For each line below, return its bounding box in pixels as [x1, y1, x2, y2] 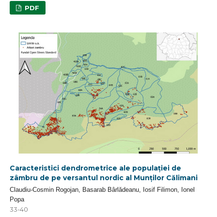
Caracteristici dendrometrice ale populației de [10, 164, 181, 172]
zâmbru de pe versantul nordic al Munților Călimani [10, 173, 198, 182]
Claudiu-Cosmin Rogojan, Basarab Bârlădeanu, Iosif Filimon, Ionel [10, 186, 195, 193]
